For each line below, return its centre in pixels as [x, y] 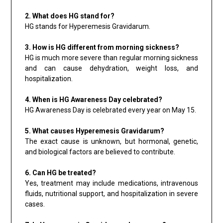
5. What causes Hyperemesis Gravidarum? [94, 131]
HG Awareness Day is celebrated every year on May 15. [110, 110]
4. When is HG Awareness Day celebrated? [93, 99]
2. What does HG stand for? [69, 16]
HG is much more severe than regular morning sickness [111, 57]
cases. [35, 204]
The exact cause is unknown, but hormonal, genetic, [111, 141]
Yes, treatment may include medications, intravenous [111, 183]
